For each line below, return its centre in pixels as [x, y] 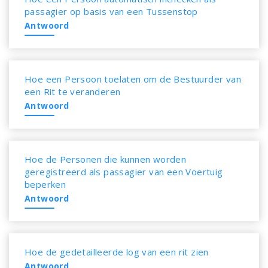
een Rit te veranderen [73, 92]
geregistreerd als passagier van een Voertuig [124, 172]
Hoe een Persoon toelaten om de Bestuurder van [133, 79]
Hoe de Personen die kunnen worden [106, 159]
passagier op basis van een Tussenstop [111, 11]
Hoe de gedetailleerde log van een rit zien [117, 252]
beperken [45, 184]
